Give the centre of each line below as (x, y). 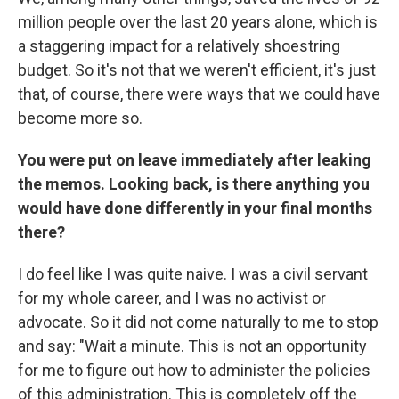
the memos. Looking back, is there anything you (194, 183)
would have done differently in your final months (195, 208)
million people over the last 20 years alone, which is (198, 21)
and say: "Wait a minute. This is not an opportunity (192, 346)
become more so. (80, 118)
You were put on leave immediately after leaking (195, 159)
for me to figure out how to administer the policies (194, 370)
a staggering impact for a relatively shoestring (179, 45)
